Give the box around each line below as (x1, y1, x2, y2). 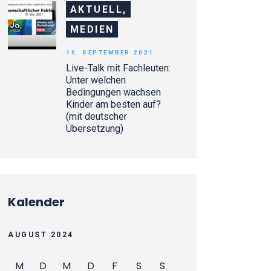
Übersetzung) (66, 122, 124, 134)
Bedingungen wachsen (66, 86, 162, 98)
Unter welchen (66, 74, 126, 86)
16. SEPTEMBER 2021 (66, 49, 154, 56)
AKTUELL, (70, 3, 127, 15)
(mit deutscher (66, 110, 128, 122)
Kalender (8, 193, 65, 211)
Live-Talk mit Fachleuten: (66, 62, 171, 74)
